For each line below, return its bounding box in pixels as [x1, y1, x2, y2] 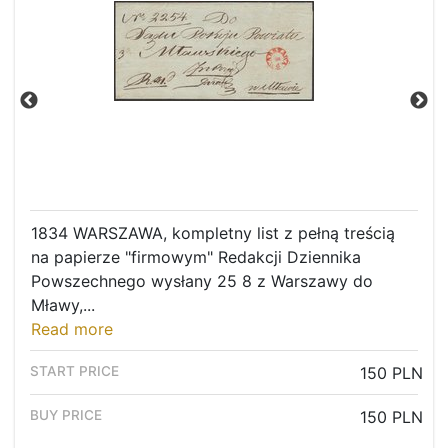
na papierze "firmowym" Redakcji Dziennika [31, 247, 361, 268]
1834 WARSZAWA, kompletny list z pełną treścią [31, 223, 395, 244]
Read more [31, 319, 113, 340]
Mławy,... [31, 295, 95, 316]
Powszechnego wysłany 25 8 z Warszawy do [31, 271, 373, 292]
